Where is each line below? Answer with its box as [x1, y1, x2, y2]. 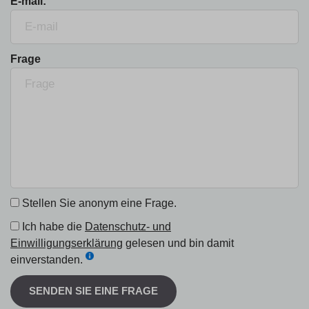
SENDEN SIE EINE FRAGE [29, 285, 158, 297]
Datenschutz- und [85, 220, 171, 232]
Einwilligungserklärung [10, 237, 123, 249]
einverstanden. [10, 253, 83, 266]
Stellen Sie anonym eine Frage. [19, 197, 177, 209]
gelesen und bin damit [123, 237, 234, 249]
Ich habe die [19, 220, 85, 232]
